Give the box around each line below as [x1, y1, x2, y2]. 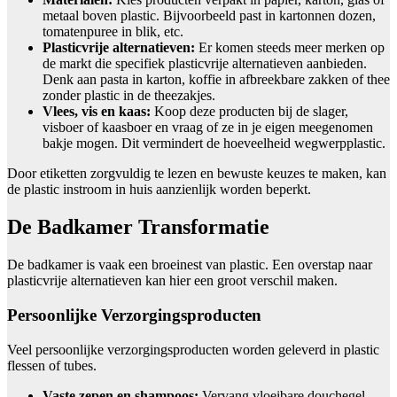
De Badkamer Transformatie [7, 215, 269, 239]
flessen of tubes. [7, 357, 97, 373]
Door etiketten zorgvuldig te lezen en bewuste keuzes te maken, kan [7, 166, 386, 182]
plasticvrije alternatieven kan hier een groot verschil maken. [7, 273, 338, 289]
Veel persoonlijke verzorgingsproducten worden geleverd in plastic [7, 341, 379, 357]
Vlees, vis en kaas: [43, 104, 151, 120]
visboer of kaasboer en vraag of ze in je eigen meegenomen [43, 120, 373, 136]
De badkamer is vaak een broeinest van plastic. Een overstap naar [7, 257, 372, 273]
